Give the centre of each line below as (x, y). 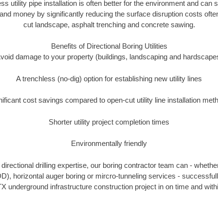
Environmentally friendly (109, 144)
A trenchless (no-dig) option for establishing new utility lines (109, 78)
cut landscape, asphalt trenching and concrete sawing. (109, 24)
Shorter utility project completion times (109, 122)
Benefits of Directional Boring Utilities (109, 46)
